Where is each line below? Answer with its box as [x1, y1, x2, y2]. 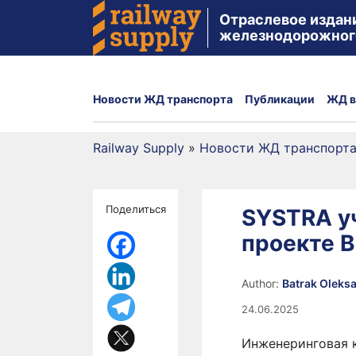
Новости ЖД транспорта [93, 91, 233, 106]
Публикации [245, 91, 315, 106]
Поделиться [106, 203, 166, 215]
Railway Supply [93, 140, 184, 156]
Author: [242, 277, 282, 290]
